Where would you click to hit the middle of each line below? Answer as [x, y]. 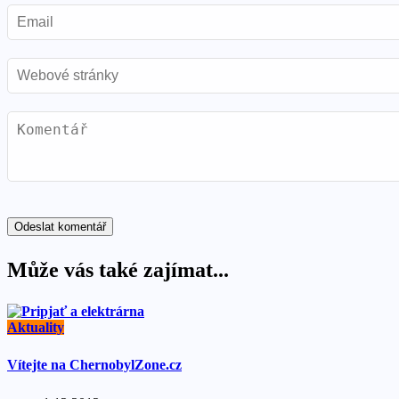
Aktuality [36, 327]
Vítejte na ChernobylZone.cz [94, 365]
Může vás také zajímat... [118, 270]
